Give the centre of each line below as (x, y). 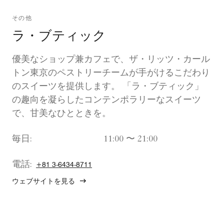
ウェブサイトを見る (43, 181)
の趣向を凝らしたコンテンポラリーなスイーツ (106, 101)
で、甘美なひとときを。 (61, 114)
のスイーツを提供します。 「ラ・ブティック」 (108, 87)
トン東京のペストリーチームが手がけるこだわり (111, 74)
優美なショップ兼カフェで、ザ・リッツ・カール (111, 60)
